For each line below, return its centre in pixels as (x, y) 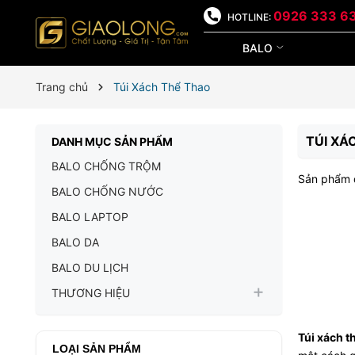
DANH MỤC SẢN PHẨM (112, 141)
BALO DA (75, 242)
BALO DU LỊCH (90, 267)
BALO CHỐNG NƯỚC (107, 191)
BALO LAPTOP (90, 217)
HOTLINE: (250, 17)
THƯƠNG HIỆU (91, 293)
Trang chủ (62, 87)
